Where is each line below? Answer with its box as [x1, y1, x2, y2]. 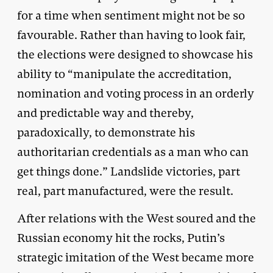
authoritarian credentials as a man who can [17, 144, 249, 160]
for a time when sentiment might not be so [17, 7, 245, 23]
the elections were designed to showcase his [17, 46, 253, 62]
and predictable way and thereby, [17, 105, 194, 121]
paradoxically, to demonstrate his [17, 124, 195, 140]
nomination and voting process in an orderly [17, 85, 254, 101]
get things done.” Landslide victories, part [17, 163, 240, 179]
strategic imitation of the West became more [17, 249, 254, 265]
